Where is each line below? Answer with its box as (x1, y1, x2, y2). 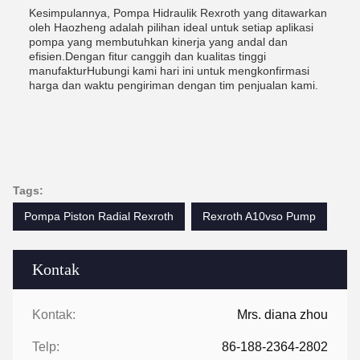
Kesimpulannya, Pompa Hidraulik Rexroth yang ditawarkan (29, 6, 327, 19)
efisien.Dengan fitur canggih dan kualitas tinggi (29, 49, 266, 63)
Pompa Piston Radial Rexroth (24, 209, 174, 223)
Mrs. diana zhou (237, 307, 328, 321)
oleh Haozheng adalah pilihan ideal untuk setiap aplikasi (29, 20, 313, 34)
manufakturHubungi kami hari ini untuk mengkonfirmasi (29, 63, 309, 77)
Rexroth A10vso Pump (202, 209, 316, 223)
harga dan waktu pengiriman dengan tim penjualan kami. (29, 78, 318, 92)
